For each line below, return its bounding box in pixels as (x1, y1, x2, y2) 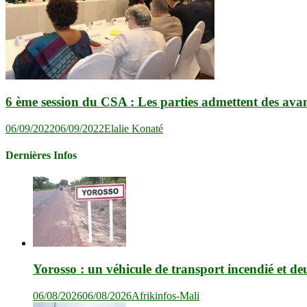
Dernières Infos (5, 149, 77, 162)
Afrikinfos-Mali (132, 290, 199, 302)
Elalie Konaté (104, 123, 163, 135)
